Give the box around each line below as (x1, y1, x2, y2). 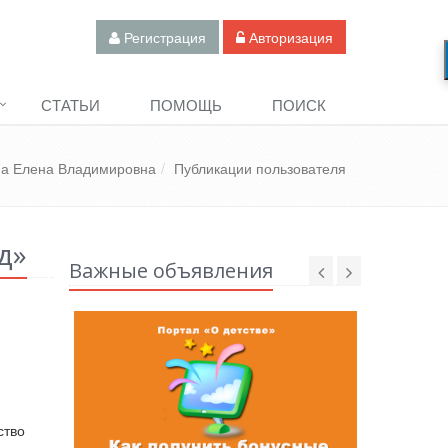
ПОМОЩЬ (150, 94, 222, 115)
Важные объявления (68, 257, 273, 284)
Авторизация (245, 27, 333, 47)
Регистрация (120, 27, 206, 47)
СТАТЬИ (41, 94, 100, 115)
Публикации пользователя (174, 158, 346, 178)
